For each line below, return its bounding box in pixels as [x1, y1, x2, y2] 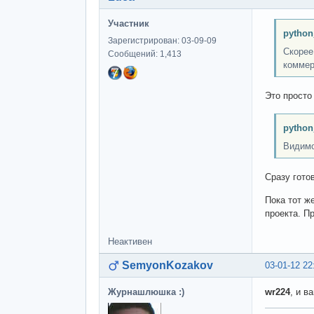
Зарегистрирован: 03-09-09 [108, 36, 217, 46]
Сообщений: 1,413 [108, 49, 182, 60]
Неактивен [108, 235, 152, 247]
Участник [108, 18, 149, 29]
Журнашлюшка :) [108, 286, 184, 297]
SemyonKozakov [122, 259, 213, 271]
